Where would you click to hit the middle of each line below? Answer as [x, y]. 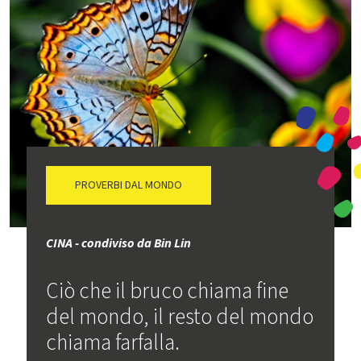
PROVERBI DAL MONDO [129, 185]
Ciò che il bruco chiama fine [168, 291]
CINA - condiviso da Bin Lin [119, 243]
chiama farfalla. [113, 342]
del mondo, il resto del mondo [180, 317]
